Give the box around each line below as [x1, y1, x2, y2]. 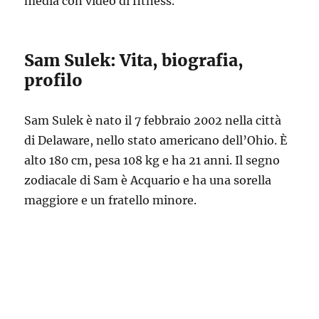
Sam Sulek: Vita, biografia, [24, 50, 244, 70]
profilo [24, 70, 83, 90]
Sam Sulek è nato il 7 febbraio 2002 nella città [24, 113, 282, 127]
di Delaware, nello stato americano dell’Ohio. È [24, 133, 288, 147]
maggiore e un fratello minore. [24, 193, 197, 207]
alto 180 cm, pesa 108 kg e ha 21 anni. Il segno [24, 153, 281, 167]
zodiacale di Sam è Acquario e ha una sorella [24, 173, 272, 187]
